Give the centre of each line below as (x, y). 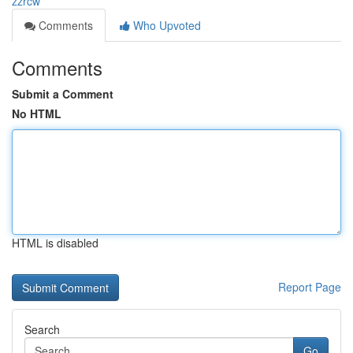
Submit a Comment (63, 94)
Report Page (310, 287)
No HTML (37, 113)
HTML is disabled (55, 243)
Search (42, 329)
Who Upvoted (165, 25)
